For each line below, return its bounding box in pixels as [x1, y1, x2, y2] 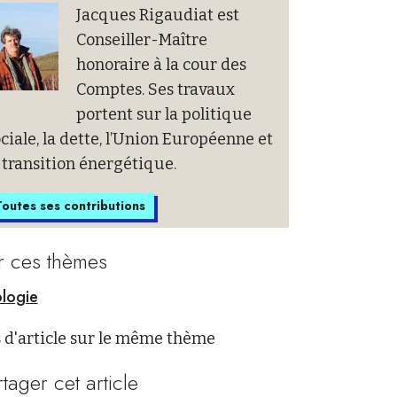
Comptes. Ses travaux [75, 80, 235, 99]
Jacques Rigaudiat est [75, 5, 239, 25]
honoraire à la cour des [75, 55, 246, 74]
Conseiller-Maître [75, 30, 207, 50]
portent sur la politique [75, 105, 252, 124]
